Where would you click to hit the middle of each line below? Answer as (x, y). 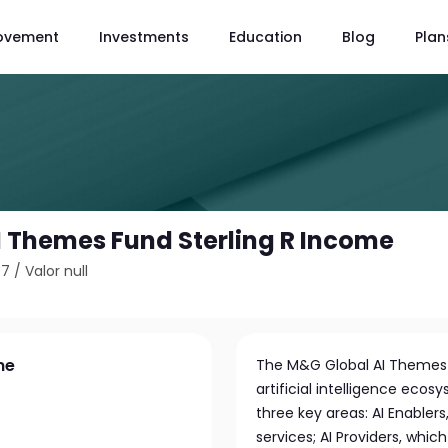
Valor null (57, 271)
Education (265, 36)
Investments (144, 36)
